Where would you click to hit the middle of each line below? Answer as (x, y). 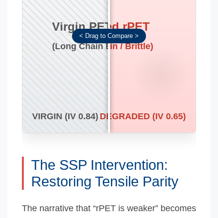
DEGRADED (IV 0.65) (143, 116)
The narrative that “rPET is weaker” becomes (109, 208)
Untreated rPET (107, 26)
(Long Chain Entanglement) (109, 46)
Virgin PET (82, 26)
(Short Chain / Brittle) (109, 46)
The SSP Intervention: (100, 165)
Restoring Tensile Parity (105, 181)
